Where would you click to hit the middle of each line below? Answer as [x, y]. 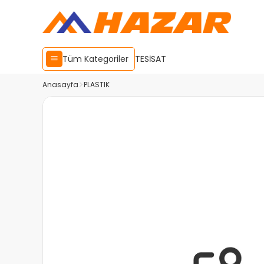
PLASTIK [97, 85]
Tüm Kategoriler [95, 59]
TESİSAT [151, 59]
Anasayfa [60, 85]
